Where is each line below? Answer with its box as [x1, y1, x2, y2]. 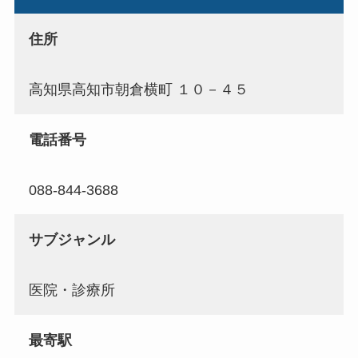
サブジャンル [28, 232, 115, 249]
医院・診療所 [28, 282, 115, 299]
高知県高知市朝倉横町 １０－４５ [28, 81, 249, 97]
